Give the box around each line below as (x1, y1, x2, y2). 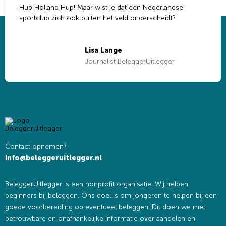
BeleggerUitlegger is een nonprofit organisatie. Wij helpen (5, 180, 188, 189)
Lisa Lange (85, 46, 123, 55)
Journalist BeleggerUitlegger (85, 57, 175, 66)
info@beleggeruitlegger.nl (5, 154, 102, 163)
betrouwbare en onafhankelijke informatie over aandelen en (5, 214, 195, 223)
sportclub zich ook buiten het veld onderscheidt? (19, 14, 176, 23)
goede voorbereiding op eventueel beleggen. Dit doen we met (5, 203, 205, 212)
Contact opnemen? (5, 142, 67, 151)
